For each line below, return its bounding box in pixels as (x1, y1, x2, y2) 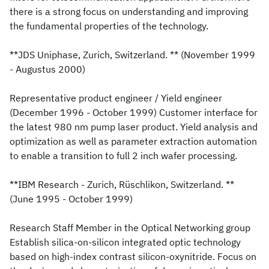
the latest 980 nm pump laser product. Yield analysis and (10, 121, 258, 133)
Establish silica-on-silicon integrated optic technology (10, 236, 241, 248)
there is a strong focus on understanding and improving (10, 5, 248, 17)
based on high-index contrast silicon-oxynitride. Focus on (10, 250, 256, 262)
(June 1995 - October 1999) (10, 193, 133, 205)
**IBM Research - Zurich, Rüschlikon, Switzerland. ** (10, 178, 234, 190)
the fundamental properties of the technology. (10, 20, 208, 32)
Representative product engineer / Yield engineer (10, 92, 222, 104)
